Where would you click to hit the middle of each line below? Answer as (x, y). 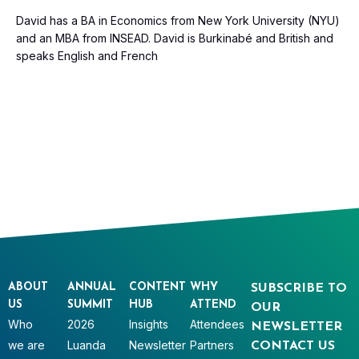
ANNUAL (92, 287)
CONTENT (158, 287)
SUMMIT (91, 305)
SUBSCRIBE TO (298, 288)
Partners (212, 345)
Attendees (218, 324)
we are (26, 345)
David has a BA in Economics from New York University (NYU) (178, 20)
